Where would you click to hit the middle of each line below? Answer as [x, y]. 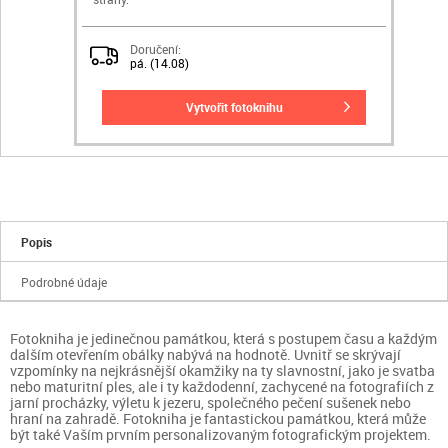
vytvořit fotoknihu [238, 106]
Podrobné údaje [64, 281]
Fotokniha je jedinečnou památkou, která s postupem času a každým [223, 338]
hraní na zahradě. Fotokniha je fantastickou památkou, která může [218, 418]
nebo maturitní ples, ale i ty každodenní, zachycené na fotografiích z [222, 386]
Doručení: [155, 48]
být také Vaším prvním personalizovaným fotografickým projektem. [220, 434]
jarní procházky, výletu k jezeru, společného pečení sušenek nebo [210, 402]
